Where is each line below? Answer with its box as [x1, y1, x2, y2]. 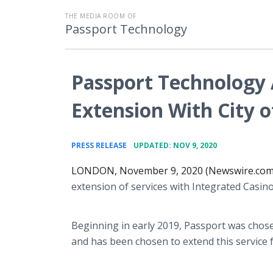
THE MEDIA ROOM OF [65, 12, 136, 20]
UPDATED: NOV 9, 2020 [133, 140, 217, 151]
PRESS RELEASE [71, 140, 127, 151]
